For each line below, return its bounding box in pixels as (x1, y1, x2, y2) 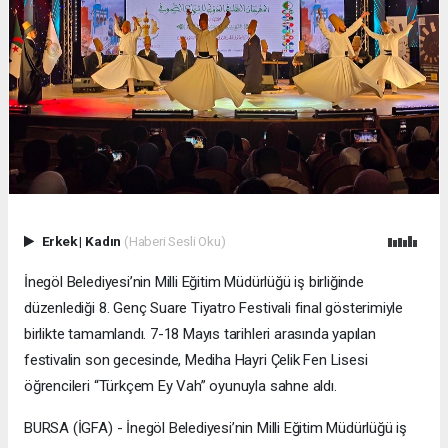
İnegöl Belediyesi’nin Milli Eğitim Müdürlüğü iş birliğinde (24, 273, 364, 292)
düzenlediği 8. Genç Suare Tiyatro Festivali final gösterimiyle (24, 299, 404, 318)
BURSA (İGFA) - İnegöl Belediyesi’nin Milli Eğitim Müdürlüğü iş (24, 419, 408, 438)
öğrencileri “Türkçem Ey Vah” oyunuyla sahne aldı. (24, 377, 337, 396)
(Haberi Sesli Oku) (123, 233, 226, 250)
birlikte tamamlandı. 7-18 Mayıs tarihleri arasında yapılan (24, 325, 376, 344)
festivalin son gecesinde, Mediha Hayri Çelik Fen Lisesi (24, 351, 368, 370)
